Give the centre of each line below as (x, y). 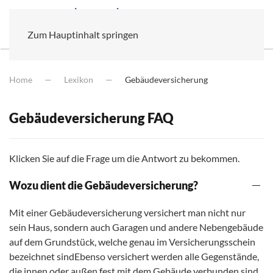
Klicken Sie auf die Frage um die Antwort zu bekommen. (124, 158)
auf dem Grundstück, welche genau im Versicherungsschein (132, 242)
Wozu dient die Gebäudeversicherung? (104, 185)
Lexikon (79, 80)
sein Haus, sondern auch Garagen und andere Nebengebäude (136, 227)
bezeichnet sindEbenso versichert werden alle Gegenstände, (134, 257)
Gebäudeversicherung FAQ (91, 118)
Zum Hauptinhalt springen (83, 34)
